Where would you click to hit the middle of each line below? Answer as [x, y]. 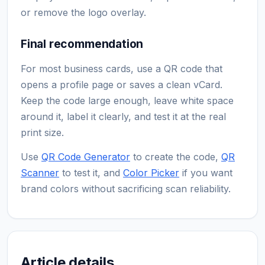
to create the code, [176, 156]
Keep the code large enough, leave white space [127, 100]
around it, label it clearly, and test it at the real [123, 116]
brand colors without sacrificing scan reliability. [126, 188]
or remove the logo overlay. [83, 12]
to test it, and [91, 172]
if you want [206, 172]
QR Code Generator [86, 156]
